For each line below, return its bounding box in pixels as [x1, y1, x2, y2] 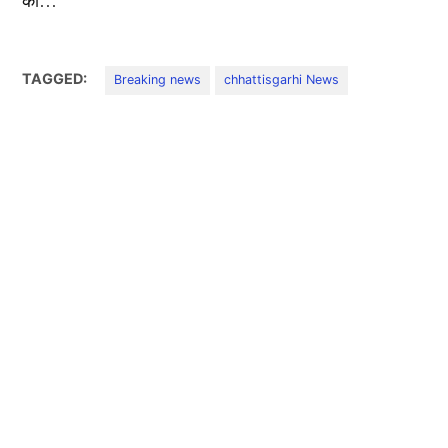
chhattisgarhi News [223, 72, 339, 88]
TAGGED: [22, 70, 88, 88]
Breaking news [114, 72, 202, 88]
